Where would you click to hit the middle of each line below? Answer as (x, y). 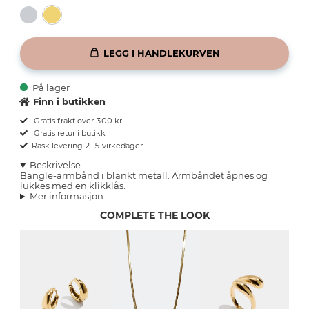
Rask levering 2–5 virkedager (87, 146)
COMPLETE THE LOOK (154, 216)
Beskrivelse (55, 165)
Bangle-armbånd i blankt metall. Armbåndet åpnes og (144, 176)
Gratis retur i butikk (69, 133)
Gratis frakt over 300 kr (77, 121)
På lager (51, 88)
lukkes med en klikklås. (73, 186)
